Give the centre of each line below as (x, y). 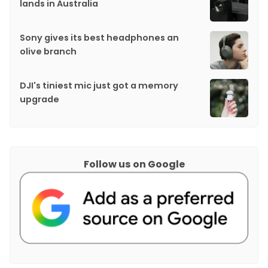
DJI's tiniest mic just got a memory (99, 86)
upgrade (39, 100)
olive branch (48, 52)
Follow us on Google (134, 165)
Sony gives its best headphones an (99, 38)
